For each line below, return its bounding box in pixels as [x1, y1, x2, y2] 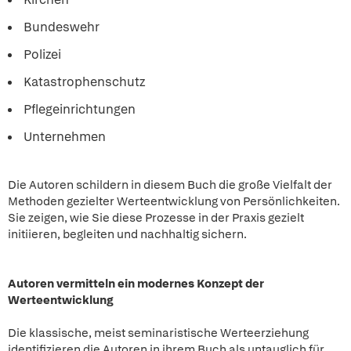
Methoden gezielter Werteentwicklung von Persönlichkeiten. [8, 194, 340, 209]
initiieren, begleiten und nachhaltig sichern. [8, 226, 249, 242]
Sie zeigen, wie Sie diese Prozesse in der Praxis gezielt [8, 210, 304, 226]
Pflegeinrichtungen [24, 101, 136, 118]
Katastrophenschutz [24, 74, 145, 90]
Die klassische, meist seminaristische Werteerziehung [8, 325, 309, 341]
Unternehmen [24, 128, 106, 145]
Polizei [24, 46, 61, 63]
